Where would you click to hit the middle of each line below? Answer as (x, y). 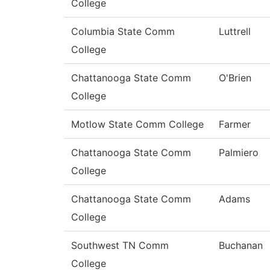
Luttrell (235, 32)
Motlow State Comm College (137, 124)
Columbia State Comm (123, 32)
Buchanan (241, 246)
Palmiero (239, 153)
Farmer (235, 124)
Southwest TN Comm (120, 246)
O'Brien (235, 78)
